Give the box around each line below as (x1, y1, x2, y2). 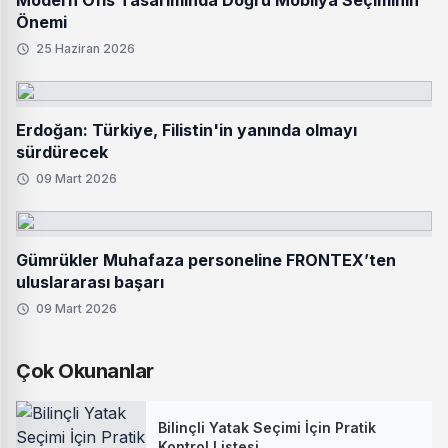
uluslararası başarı (16, 272, 164, 292)
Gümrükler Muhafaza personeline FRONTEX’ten (16, 250, 396, 270)
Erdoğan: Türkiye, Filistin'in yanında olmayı (16, 120, 357, 140)
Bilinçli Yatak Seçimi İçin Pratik (158, 419, 376, 436)
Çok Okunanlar (16, 359, 154, 383)
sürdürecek (16, 142, 108, 162)
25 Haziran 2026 (36, 41, 135, 56)
